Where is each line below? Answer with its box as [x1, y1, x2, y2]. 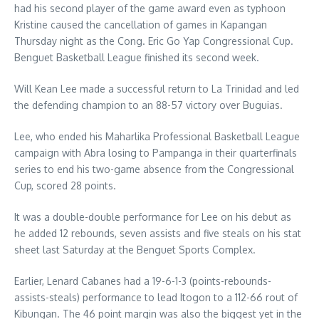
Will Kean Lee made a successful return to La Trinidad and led [14, 83, 299, 95]
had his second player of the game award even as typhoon [14, 2, 286, 15]
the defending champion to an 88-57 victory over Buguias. [14, 99, 283, 112]
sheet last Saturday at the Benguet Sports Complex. [14, 244, 256, 256]
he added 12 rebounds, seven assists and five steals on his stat [14, 227, 301, 240]
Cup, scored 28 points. [14, 179, 116, 192]
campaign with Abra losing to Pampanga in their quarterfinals [14, 147, 297, 159]
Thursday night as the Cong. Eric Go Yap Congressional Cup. [14, 35, 293, 48]
